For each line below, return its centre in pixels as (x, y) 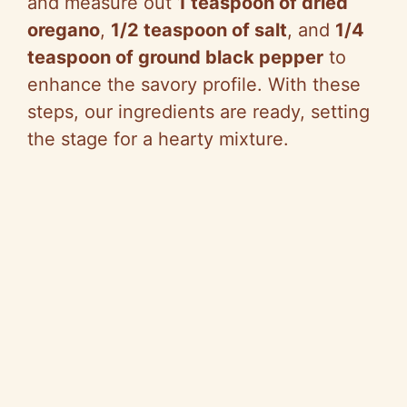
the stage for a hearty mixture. (158, 139)
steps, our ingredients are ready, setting (199, 112)
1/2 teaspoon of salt (199, 30)
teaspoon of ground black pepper (175, 58)
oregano (64, 30)
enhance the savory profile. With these (194, 85)
